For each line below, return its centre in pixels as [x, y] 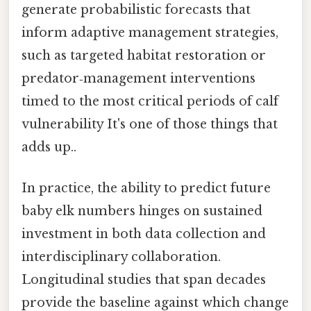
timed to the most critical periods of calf [150, 101]
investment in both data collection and [144, 234]
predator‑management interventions [138, 78]
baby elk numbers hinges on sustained [142, 211]
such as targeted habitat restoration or [144, 55]
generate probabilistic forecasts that [136, 9]
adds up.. [49, 147]
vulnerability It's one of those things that [150, 124]
